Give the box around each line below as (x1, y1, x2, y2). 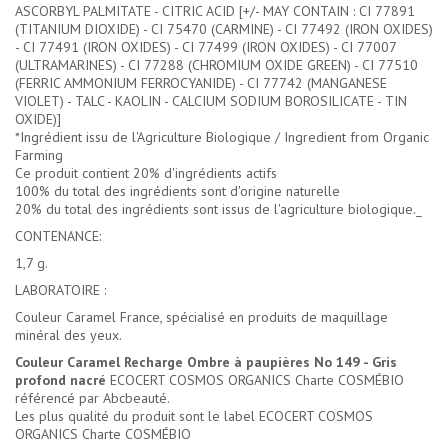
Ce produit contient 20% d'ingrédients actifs (15, 164, 277, 183)
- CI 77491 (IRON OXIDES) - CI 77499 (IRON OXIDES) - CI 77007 (15, 38, 396, 57)
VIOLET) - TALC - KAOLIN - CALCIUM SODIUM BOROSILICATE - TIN (15, 92, 407, 111)
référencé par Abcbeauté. (15, 389, 170, 408)
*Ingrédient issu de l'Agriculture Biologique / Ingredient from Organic (15, 128, 429, 147)
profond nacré (15, 371, 106, 390)
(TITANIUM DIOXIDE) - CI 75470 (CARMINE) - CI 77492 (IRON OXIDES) (15, 20, 433, 39)
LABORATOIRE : (15, 281, 106, 300)
